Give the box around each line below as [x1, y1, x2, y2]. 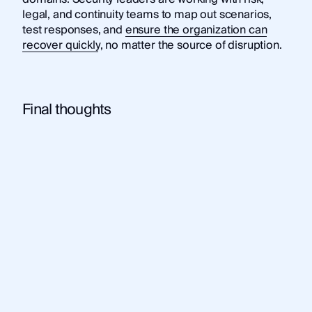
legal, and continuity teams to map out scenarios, [22, 5, 272, 25]
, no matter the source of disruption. [100, 36, 282, 56]
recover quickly [22, 36, 100, 56]
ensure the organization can [125, 20, 267, 40]
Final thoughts [22, 96, 111, 123]
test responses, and [22, 20, 125, 40]
